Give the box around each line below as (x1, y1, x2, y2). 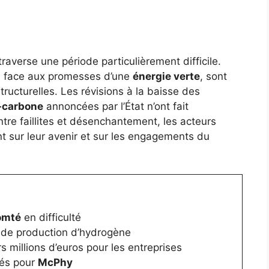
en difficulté (20, 211, 81, 223)
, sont (200, 70, 227, 82)
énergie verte (133, 70, 200, 82)
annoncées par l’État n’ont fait (43, 100, 189, 112)
